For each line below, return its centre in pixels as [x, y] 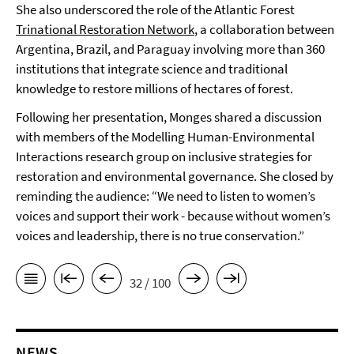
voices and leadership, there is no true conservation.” [160, 235]
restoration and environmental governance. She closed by [175, 176]
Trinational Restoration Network [105, 29]
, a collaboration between [264, 29]
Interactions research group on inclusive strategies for [164, 156]
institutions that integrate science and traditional [152, 69]
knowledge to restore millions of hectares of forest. [154, 88]
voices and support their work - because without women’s [173, 216]
